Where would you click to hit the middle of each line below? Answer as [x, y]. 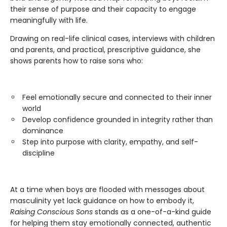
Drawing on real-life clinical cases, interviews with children [112, 39]
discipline [39, 153]
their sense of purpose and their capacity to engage [103, 9]
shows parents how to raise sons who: [77, 61]
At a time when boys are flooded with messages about [107, 190]
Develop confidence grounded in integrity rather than [118, 120]
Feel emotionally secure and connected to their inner [117, 98]
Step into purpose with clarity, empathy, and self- [110, 142]
